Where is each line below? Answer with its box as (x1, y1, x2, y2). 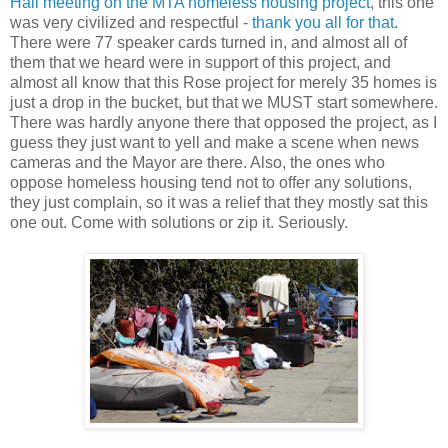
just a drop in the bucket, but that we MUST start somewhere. (10, 94, 438, 112)
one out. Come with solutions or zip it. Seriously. (10, 214, 348, 232)
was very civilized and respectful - (10, 14, 252, 32)
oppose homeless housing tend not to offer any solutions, (10, 174, 412, 192)
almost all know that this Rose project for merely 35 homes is (10, 74, 437, 92)
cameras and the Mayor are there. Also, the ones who (10, 154, 385, 172)
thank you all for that (252, 14, 394, 32)
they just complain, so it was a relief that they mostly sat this (10, 194, 428, 212)
